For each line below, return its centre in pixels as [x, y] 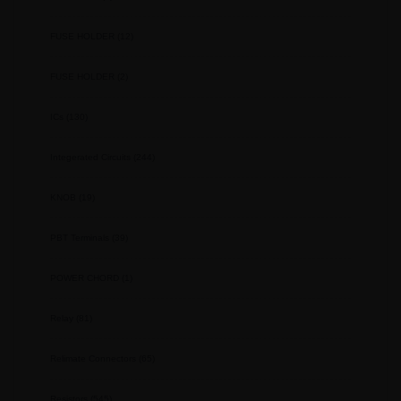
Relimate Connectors [93, 359]
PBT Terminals [80, 238]
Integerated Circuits [90, 158]
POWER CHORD [85, 278]
